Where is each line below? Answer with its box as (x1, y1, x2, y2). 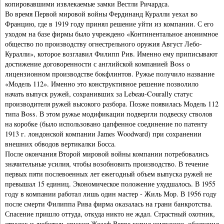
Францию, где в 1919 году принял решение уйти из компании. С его (5, 18, 213, 28)
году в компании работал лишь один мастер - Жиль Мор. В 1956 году (5, 188, 216, 198)
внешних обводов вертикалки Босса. (5, 138, 116, 148)
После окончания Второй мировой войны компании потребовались (5, 148, 208, 158)
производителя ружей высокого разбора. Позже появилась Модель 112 (5, 98, 218, 108)
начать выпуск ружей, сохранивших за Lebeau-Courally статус (5, 88, 192, 98)
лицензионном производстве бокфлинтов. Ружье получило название (5, 68, 214, 78)
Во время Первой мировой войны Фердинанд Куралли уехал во (5, 8, 197, 18)
